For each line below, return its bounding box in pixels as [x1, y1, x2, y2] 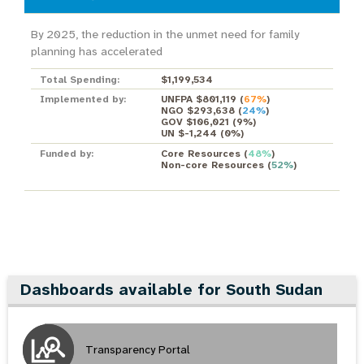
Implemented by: [39, 93, 126, 106]
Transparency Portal [85, 342, 190, 357]
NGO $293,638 [160, 104, 235, 118]
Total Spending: [39, 72, 119, 86]
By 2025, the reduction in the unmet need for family [30, 27, 299, 43]
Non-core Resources [160, 158, 264, 172]
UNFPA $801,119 [160, 93, 236, 106]
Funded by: [39, 147, 93, 161]
